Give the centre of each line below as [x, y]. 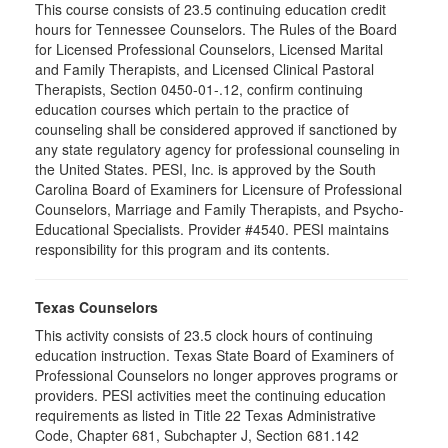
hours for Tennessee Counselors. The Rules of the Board [216, 29]
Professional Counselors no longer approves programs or [216, 375]
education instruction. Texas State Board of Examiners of [214, 355]
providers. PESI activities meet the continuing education [210, 395]
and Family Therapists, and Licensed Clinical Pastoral [204, 69]
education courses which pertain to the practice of [192, 109]
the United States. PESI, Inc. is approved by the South [205, 169]
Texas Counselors [96, 307]
